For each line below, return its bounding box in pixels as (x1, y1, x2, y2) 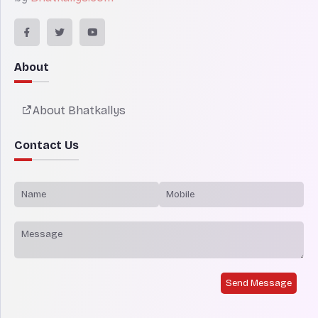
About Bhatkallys (33, 103, 126, 117)
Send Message (226, 277, 292, 289)
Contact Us (14, 138, 79, 152)
